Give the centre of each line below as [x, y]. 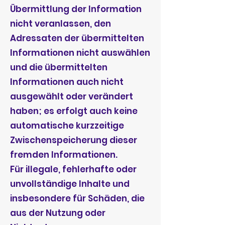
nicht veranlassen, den [61, 24]
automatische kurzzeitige [67, 126]
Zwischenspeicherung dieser [74, 140]
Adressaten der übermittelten [77, 38]
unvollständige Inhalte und [70, 184]
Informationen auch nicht [67, 82]
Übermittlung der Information [76, 9]
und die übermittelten [59, 67]
